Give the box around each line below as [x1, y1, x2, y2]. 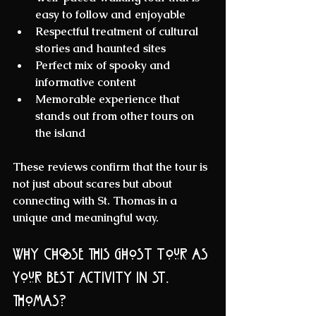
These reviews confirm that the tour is [13, 159, 210, 175]
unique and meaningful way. [13, 210, 159, 226]
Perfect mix [35, 58, 93, 73]
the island [35, 126, 86, 141]
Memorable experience [35, 92, 157, 107]
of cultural [142, 24, 201, 39]
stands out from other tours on [35, 109, 197, 124]
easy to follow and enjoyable [35, 7, 191, 23]
